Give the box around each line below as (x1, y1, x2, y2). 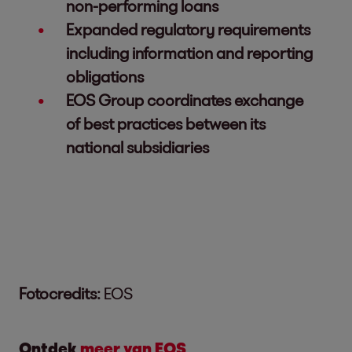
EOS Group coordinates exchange (66, 90, 303, 109)
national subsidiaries (66, 137, 209, 156)
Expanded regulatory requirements (66, 20, 310, 38)
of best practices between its (66, 114, 266, 133)
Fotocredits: (19, 284, 101, 302)
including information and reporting (66, 43, 313, 62)
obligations (66, 67, 144, 86)
